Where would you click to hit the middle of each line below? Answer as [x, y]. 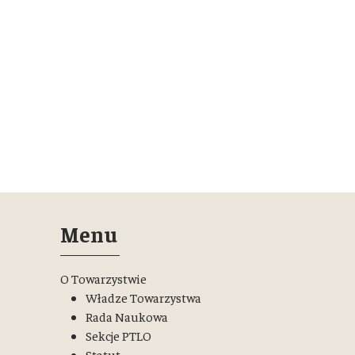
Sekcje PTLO [118, 335]
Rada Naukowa [127, 316]
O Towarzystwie [103, 278]
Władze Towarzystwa [143, 297]
